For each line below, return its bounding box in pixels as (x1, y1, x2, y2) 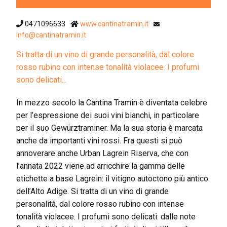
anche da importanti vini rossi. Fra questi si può (16, 135, 182, 145)
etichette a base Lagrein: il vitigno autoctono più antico (16, 173, 208, 183)
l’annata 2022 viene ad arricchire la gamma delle (16, 161, 185, 171)
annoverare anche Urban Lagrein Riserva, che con (16, 148, 188, 158)
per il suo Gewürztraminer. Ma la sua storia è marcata (16, 123, 203, 133)
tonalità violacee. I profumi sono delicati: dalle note (16, 211, 196, 221)
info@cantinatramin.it (16, 30, 86, 39)
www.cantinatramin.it (80, 19, 150, 28)
